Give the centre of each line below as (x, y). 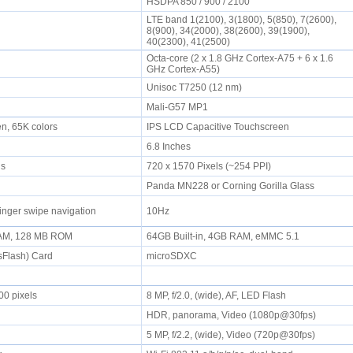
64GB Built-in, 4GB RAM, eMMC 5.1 (225, 236)
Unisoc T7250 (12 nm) (196, 87)
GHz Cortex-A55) (185, 69)
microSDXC (174, 256)
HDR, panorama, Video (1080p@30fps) (233, 315)
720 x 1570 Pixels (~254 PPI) (211, 166)
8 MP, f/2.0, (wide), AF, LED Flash (218, 295)
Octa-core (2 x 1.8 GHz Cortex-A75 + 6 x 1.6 (240, 58)
